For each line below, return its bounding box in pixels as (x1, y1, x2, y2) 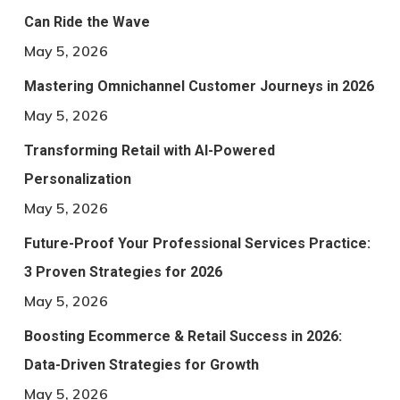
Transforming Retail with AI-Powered (23, 142, 275, 160)
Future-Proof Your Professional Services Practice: (23, 235, 371, 253)
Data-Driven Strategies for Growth (23, 356, 259, 374)
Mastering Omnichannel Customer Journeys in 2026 (23, 78, 374, 96)
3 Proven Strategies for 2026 (23, 263, 222, 281)
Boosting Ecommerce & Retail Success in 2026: (23, 328, 342, 346)
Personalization (23, 171, 131, 188)
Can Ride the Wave (23, 13, 150, 31)
